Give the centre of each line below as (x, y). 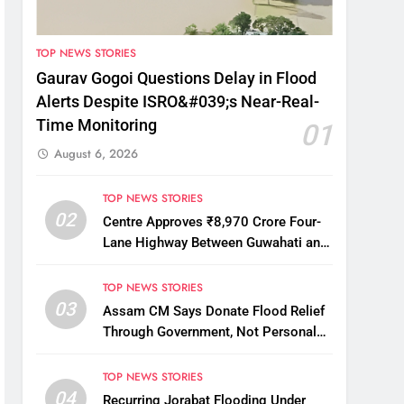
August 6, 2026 (96, 154)
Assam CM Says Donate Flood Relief (213, 312)
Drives (121, 353)
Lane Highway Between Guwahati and (215, 243)
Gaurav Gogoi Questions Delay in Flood (177, 79)
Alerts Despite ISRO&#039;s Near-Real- (178, 102)
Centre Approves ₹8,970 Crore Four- (211, 222)
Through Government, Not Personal (209, 332)
